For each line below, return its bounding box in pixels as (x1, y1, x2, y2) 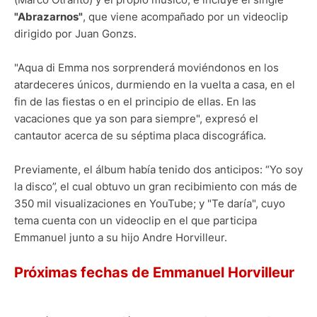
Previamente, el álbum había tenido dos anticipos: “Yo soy (14, 163, 303, 177)
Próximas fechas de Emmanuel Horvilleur (14, 264, 294, 282)
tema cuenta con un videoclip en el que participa (14, 214, 257, 228)
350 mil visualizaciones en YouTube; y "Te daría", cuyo (14, 197, 285, 211)
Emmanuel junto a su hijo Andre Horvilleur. (14, 231, 230, 245)
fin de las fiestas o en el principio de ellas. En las (14, 95, 256, 109)
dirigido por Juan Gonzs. (14, 27, 137, 41)
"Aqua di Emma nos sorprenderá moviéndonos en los (14, 61, 279, 75)
